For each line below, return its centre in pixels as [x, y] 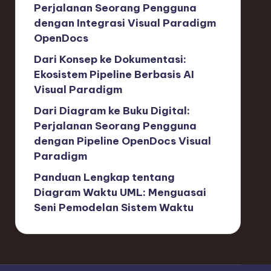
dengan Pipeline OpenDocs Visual [122, 141]
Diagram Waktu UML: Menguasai [120, 192]
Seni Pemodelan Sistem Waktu [113, 207]
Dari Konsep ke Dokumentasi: [110, 59]
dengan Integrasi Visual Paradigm [125, 23]
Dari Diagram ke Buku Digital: [112, 111]
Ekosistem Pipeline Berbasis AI [114, 74]
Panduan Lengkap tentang [104, 177]
